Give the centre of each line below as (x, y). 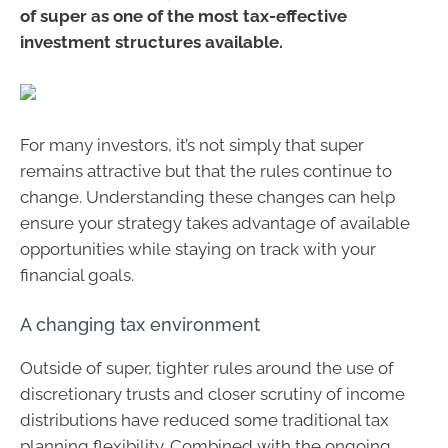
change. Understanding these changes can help (207, 197)
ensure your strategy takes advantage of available (215, 223)
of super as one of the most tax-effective (183, 16)
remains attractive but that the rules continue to (206, 171)
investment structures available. (151, 42)
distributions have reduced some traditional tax (204, 419)
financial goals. (77, 275)
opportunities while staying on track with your (198, 249)
